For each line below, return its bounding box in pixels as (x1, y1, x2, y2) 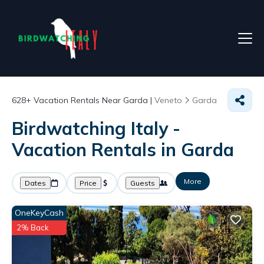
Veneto (154, 95, 182, 105)
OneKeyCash (15, 207, 64, 218)
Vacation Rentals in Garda (12, 138, 234, 161)
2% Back (16, 223, 49, 232)
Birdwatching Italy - (12, 117, 180, 140)
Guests (130, 179, 155, 187)
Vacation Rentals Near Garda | (31, 95, 154, 105)
